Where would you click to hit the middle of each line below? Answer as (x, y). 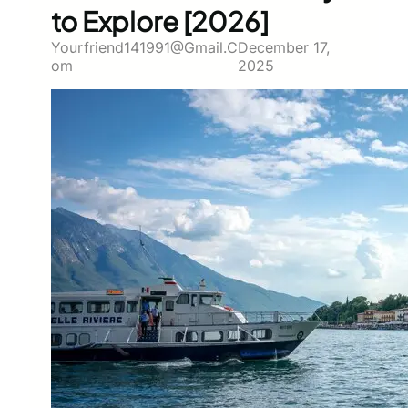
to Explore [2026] (160, 20)
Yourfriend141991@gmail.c (144, 47)
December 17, (284, 47)
